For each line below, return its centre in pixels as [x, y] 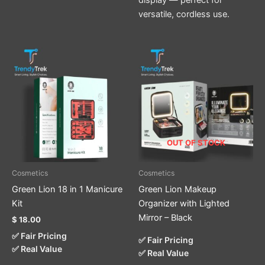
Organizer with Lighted [184, 203]
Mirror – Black [165, 217]
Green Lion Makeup [177, 189]
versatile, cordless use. [184, 14]
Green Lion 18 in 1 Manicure [67, 189]
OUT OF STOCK [196, 142]
